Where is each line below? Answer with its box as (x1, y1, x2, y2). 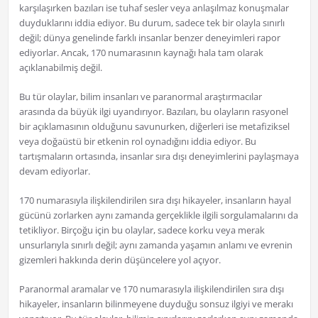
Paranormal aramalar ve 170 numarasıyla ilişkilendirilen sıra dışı (18, 283, 284, 296)
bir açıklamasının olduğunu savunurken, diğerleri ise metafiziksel (18, 120, 290, 133)
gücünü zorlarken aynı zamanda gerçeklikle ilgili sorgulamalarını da (18, 209, 298, 222)
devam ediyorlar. (18, 165, 90, 178)
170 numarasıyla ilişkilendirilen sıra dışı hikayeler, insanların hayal (18, 194, 291, 207)
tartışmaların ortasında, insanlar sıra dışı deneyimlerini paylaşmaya (18, 150, 299, 163)
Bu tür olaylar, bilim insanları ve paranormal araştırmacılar (18, 90, 262, 104)
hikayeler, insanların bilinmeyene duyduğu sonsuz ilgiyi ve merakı (18, 297, 293, 311)
